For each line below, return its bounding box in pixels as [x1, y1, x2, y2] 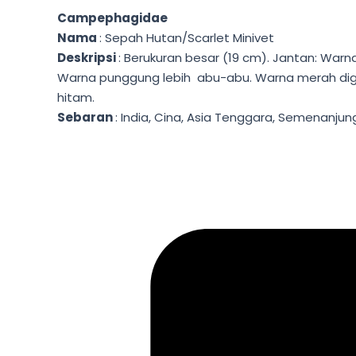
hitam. [57, 88, 95, 106]
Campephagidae [57, 9, 168, 26]
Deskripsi [57, 48, 118, 66]
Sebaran [57, 108, 115, 126]
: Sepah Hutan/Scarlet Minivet [99, 29, 274, 46]
